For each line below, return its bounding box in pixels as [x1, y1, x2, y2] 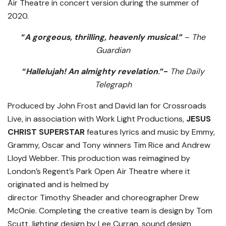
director [8, 192, 38, 203]
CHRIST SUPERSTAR [8, 127, 85, 138]
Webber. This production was [29, 153, 137, 164]
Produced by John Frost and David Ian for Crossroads [8, 100, 206, 111]
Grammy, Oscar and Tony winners [8, 140, 131, 151]
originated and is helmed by [8, 179, 109, 190]
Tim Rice [133, 140, 163, 151]
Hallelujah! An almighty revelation [25, 66, 158, 77]
